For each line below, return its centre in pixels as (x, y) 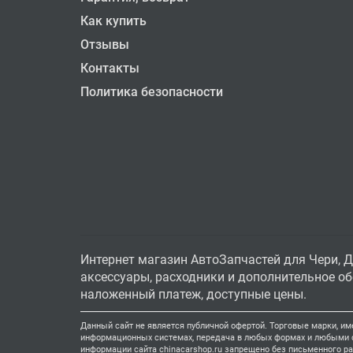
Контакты (110, 69)
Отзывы (105, 45)
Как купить (113, 21)
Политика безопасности (152, 92)
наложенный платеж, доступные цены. (193, 295)
